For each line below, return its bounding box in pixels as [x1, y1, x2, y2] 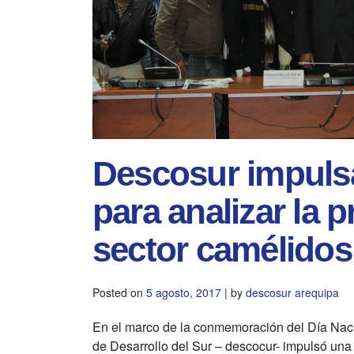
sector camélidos [92, 230, 352, 269]
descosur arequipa [246, 284, 339, 301]
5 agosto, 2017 [146, 284, 221, 301]
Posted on [92, 284, 146, 301]
